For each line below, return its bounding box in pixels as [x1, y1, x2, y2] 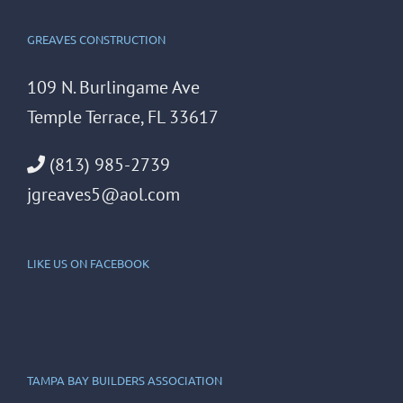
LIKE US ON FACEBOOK [27, 255, 149, 272]
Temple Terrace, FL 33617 [27, 105, 219, 130]
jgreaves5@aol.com [27, 183, 180, 207]
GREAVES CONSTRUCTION [27, 31, 166, 48]
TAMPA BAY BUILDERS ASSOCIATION [27, 372, 222, 389]
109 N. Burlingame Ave [27, 76, 200, 100]
